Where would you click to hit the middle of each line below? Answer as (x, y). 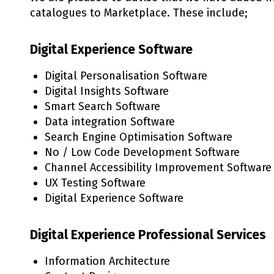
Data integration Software (110, 122)
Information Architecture (107, 261)
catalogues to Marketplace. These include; (139, 13)
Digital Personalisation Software (126, 76)
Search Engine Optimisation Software (139, 137)
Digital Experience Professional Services (148, 235)
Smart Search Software (102, 107)
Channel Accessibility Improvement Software (158, 168)
